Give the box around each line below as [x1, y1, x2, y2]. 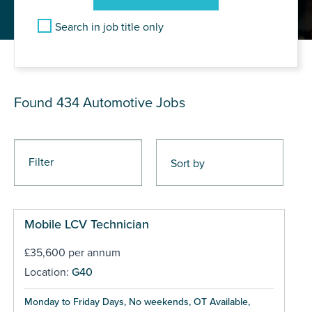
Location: [24, 265, 72, 279]
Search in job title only [55, 19, 164, 34]
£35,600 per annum [24, 245, 120, 260]
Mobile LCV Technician [24, 216, 149, 232]
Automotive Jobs [83, 94, 185, 111]
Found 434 [14, 94, 83, 111]
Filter [29, 155, 54, 169]
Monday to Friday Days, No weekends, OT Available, [24, 295, 250, 308]
